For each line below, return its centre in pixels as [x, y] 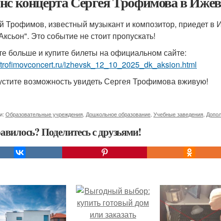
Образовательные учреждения [44, 114]
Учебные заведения [178, 114]
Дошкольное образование [118, 114]
